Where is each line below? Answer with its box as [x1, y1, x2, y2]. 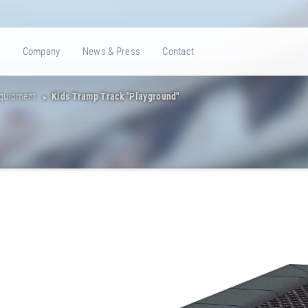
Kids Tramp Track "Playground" [52, 91, 179, 102]
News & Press [82, 45, 141, 58]
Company [22, 45, 60, 58]
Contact [162, 45, 195, 58]
